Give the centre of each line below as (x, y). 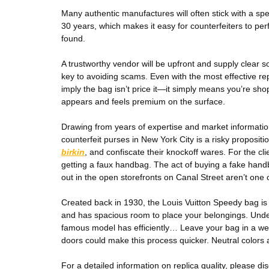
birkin (73, 152)
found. (73, 38)
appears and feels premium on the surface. (143, 101)
